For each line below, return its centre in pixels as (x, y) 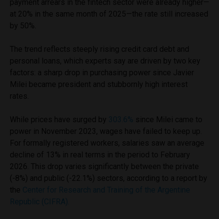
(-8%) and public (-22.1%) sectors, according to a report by (109, 178)
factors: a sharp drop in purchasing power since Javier (102, 72)
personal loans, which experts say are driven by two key (105, 61)
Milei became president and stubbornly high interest (99, 84)
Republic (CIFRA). (41, 201)
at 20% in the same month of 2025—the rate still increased (109, 14)
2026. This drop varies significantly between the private (104, 166)
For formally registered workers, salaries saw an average (107, 143)
